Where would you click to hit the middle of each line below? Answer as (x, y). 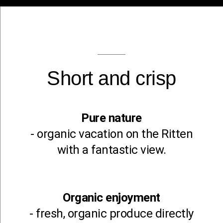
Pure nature (111, 118)
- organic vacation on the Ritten (111, 134)
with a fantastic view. (111, 150)
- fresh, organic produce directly (111, 214)
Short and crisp (111, 78)
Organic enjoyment (111, 198)
